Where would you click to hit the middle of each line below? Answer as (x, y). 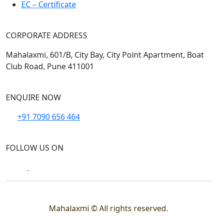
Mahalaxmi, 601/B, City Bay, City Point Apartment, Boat (105, 54)
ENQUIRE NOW (33, 97)
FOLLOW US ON (35, 147)
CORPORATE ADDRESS (46, 35)
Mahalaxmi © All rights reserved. (108, 208)
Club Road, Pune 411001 (50, 66)
